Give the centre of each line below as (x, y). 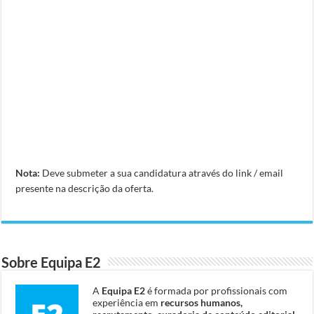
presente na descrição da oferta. (85, 188)
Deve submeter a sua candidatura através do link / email (162, 172)
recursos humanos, (202, 302)
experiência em (127, 302)
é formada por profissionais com (217, 290)
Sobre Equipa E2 (52, 262)
